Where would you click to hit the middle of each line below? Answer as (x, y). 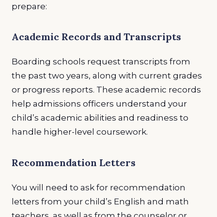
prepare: (30, 6)
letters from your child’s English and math (100, 201)
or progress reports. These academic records (106, 90)
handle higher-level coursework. (81, 132)
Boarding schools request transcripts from (101, 62)
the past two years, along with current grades (107, 76)
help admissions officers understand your (99, 104)
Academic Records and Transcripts (96, 37)
